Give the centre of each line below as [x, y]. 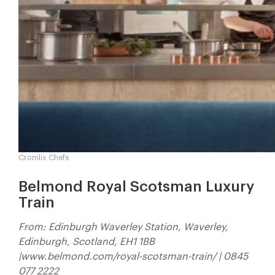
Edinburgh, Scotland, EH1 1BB [87, 242]
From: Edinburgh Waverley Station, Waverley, [123, 227]
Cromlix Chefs [44, 158]
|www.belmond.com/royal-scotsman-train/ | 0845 [133, 257]
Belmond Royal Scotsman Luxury [136, 187]
